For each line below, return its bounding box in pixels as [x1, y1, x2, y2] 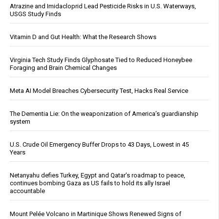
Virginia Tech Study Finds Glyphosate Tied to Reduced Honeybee [10, 56, 192, 64]
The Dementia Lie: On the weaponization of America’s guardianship [10, 109, 198, 117]
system [10, 117, 30, 125]
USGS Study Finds [10, 10, 61, 18]
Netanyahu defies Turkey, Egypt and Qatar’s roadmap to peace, [10, 171, 185, 179]
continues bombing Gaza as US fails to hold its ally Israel [10, 179, 170, 187]
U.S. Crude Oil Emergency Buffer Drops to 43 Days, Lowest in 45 [10, 140, 189, 148]
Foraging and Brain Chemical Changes [10, 64, 117, 71]
